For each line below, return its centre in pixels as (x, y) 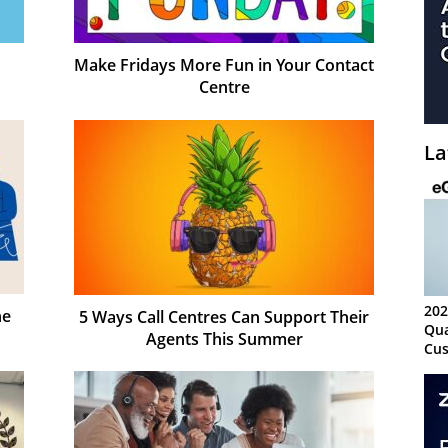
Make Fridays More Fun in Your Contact (224, 64)
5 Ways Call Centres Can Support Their (224, 316)
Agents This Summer (224, 338)
